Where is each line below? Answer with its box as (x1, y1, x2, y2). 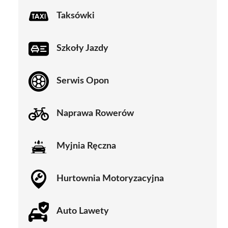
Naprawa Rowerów (56, 109, 134, 119)
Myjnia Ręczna (56, 141, 116, 151)
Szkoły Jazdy (56, 44, 108, 53)
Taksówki (56, 11, 95, 21)
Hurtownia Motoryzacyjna (56, 174, 164, 184)
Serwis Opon (56, 76, 109, 86)
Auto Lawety (56, 207, 109, 216)
